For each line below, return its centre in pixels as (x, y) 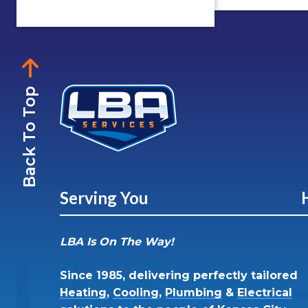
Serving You (104, 198)
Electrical (265, 293)
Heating (83, 293)
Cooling (136, 293)
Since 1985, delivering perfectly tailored (179, 276)
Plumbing (194, 293)
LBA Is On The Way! (117, 242)
